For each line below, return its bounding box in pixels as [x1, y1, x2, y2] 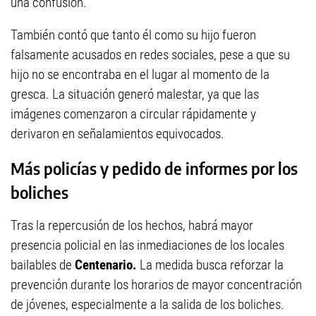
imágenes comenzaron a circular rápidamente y [11, 106, 256, 123]
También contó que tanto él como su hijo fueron [11, 27, 256, 44]
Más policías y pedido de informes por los [11, 158, 298, 179]
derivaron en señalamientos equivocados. [11, 126, 224, 142]
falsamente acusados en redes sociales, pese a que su [11, 47, 290, 63]
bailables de [11, 257, 75, 274]
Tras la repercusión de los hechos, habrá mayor [11, 217, 253, 234]
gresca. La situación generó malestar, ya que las [11, 86, 259, 103]
